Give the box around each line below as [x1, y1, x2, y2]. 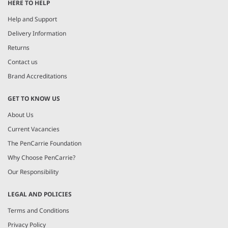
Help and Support [8, 14, 57, 23]
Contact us [8, 57, 38, 66]
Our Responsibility [8, 167, 59, 176]
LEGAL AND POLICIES [8, 190, 72, 198]
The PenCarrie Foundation [8, 138, 81, 148]
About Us [8, 110, 34, 119]
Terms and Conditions [8, 206, 69, 215]
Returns [8, 43, 30, 52]
